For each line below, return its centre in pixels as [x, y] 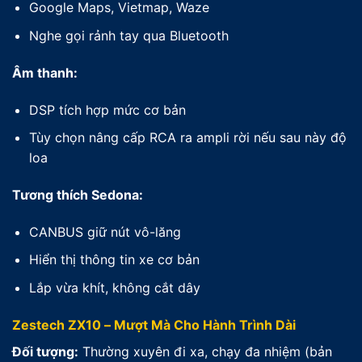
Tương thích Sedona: [78, 194]
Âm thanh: [45, 72]
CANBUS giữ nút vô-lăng [105, 232]
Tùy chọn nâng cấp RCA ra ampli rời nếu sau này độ [187, 138]
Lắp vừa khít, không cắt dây [114, 287]
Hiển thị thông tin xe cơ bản [114, 260]
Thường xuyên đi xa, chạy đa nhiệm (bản [205, 351]
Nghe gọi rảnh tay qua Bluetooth [128, 35]
